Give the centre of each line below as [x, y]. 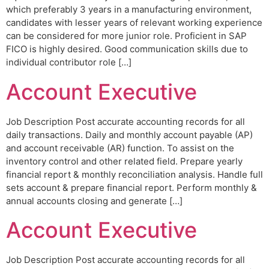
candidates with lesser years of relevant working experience [134, 23]
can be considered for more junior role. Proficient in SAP [126, 36]
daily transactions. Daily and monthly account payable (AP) [129, 134]
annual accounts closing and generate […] [94, 201]
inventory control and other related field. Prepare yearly [124, 161]
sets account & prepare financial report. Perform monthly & [131, 187]
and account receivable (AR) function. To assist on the [120, 148]
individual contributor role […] [69, 62]
